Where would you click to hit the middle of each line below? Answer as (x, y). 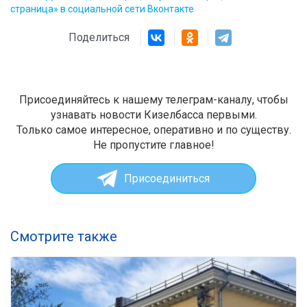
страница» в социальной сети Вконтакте (102, 9)
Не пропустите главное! (153, 145)
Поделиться (105, 38)
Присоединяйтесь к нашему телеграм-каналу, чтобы (153, 100)
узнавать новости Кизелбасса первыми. (153, 115)
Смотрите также (64, 237)
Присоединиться (167, 178)
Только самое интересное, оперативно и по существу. (153, 130)
